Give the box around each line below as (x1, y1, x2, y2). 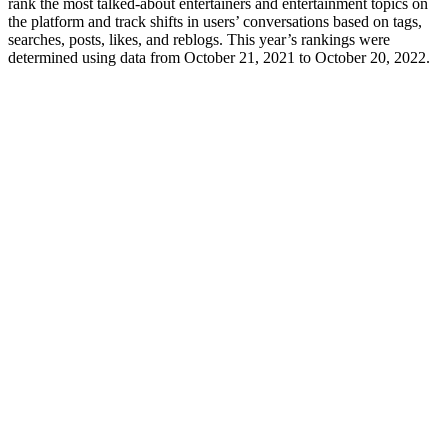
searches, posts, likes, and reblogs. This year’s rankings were (8, 30, 390, 48)
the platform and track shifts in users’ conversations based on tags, (8, 12, 422, 30)
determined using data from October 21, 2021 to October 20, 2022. (8, 48, 430, 66)
